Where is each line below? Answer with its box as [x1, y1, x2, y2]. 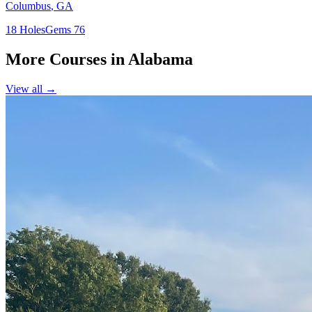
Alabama [128, 49, 193, 68]
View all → [6, 82, 56, 95]
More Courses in [6, 49, 128, 68]
